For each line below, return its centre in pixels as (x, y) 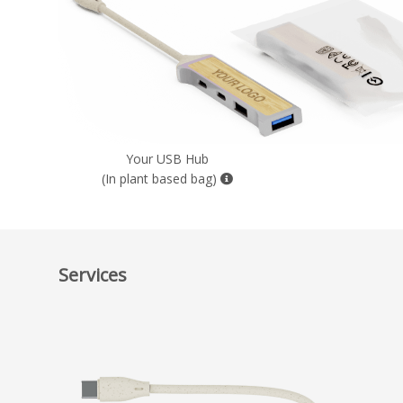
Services (93, 275)
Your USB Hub (167, 159)
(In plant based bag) (161, 179)
